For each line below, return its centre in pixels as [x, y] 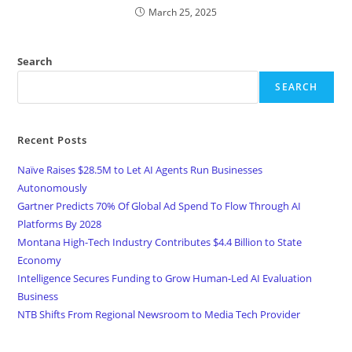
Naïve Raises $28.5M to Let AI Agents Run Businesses [140, 170]
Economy [40, 260]
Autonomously [53, 188]
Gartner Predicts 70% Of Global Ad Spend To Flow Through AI [159, 206]
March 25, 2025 [183, 13]
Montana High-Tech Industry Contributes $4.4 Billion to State [160, 242]
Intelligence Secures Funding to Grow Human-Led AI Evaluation [165, 279]
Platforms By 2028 [60, 224]
